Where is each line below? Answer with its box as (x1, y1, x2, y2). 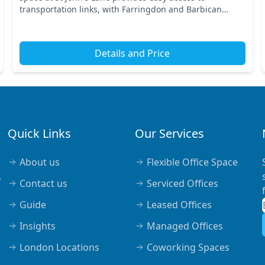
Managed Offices (146, 219, 223, 232)
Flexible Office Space (146, 156, 238, 169)
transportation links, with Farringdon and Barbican (20, 4, 222, 15)
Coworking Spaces (146, 241, 230, 254)
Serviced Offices (146, 177, 218, 190)
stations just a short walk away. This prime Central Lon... (20, 15, 243, 27)
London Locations (20, 241, 100, 254)
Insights (20, 219, 56, 232)
